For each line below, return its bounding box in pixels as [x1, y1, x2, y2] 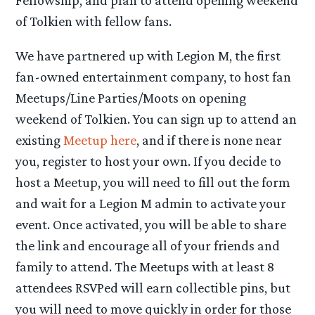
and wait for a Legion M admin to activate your [15, 195, 287, 211]
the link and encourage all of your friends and [15, 237, 281, 253]
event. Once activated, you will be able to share [15, 216, 287, 232]
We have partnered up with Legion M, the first [15, 47, 281, 63]
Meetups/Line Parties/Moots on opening [15, 89, 247, 105]
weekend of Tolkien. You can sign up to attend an [15, 110, 297, 127]
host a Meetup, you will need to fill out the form [15, 174, 291, 190]
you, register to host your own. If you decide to [15, 153, 282, 169]
